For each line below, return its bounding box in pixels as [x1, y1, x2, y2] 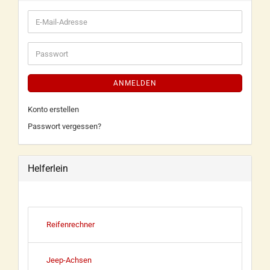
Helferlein [28, 163, 68, 174]
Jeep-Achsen [46, 256, 92, 265]
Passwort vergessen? [28, 122, 101, 131]
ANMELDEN [113, 79, 157, 87]
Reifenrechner [46, 220, 95, 229]
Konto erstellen [28, 105, 79, 114]
